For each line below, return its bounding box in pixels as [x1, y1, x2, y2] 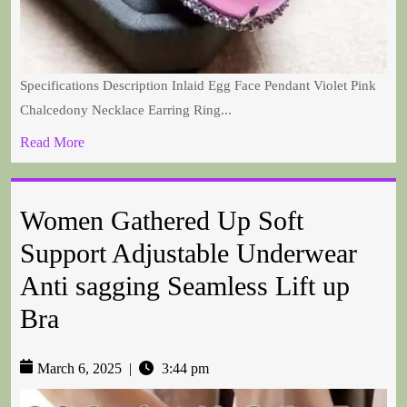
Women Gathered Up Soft [20, 205, 303, 236]
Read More [20, 134, 84, 151]
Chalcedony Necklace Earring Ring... [20, 103, 232, 118]
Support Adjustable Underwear [20, 238, 357, 269]
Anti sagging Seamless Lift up [20, 271, 350, 302]
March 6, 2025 [37, 361, 122, 377]
